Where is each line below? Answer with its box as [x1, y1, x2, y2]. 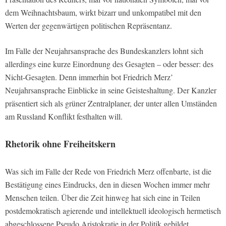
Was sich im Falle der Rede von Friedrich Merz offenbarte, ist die [5, 166, 211, 177]
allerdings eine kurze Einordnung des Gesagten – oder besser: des [5, 59, 213, 70]
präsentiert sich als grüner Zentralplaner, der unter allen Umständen [5, 98, 217, 109]
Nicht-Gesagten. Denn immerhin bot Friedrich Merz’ [5, 72, 173, 83]
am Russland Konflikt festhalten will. [5, 111, 123, 122]
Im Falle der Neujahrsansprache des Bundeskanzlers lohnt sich [5, 45, 203, 56]
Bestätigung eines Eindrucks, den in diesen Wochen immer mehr [5, 179, 210, 190]
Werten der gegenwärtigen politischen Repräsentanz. [5, 20, 172, 31]
